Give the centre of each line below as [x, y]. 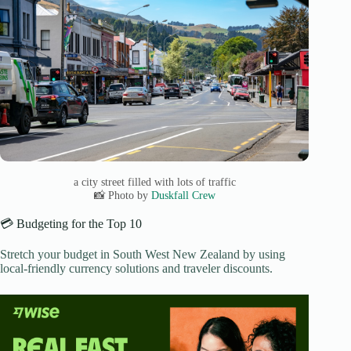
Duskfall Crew [183, 195]
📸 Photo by [122, 195]
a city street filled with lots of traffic [154, 181]
